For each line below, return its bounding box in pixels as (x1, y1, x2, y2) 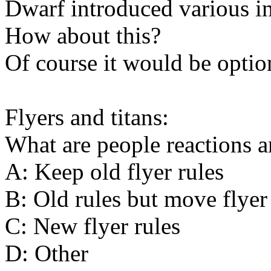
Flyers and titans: (5, 103, 169, 130)
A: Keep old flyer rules (5, 158, 224, 184)
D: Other (5, 240, 88, 266)
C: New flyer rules (5, 212, 180, 239)
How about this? (5, 22, 161, 48)
